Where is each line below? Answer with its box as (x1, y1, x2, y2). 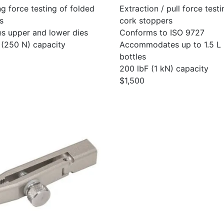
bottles (119, 51, 146, 61)
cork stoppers (119, 15, 172, 25)
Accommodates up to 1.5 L (119, 39, 221, 49)
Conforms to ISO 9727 (119, 27, 204, 37)
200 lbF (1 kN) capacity (119, 63, 208, 73)
